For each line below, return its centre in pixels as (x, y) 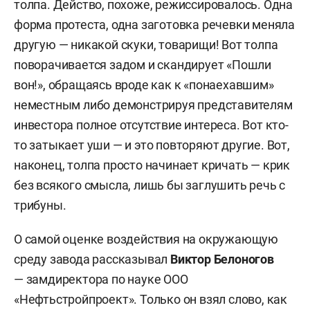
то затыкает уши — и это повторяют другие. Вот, (152, 145)
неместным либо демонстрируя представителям (153, 105)
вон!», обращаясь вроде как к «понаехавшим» (144, 85)
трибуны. (40, 205)
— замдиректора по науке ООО (101, 279)
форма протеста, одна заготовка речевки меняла (154, 25)
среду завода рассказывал (92, 259)
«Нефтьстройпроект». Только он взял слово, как (151, 299)
